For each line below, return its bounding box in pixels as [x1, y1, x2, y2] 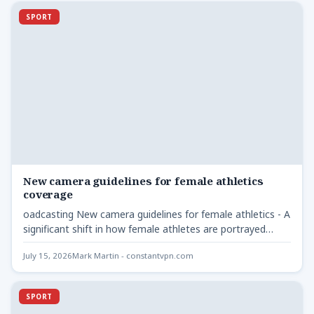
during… [23, 237, 59, 251]
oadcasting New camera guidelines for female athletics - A [23, 207, 290, 221]
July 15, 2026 [23, 250, 72, 261]
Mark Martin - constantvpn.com [72, 250, 193, 261]
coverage [23, 187, 73, 202]
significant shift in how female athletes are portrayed [23, 222, 266, 236]
